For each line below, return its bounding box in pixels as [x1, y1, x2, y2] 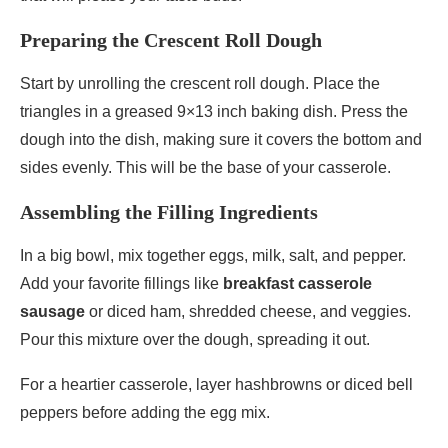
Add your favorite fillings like [20, 275, 223, 293]
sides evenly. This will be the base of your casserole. [20, 159, 391, 177]
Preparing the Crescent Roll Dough [20, 29, 322, 52]
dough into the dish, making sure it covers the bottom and [20, 131, 422, 149]
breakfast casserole [223, 275, 372, 293]
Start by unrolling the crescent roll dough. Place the [20, 75, 380, 93]
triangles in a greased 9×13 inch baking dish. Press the [20, 103, 408, 121]
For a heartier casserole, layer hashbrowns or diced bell [20, 376, 413, 394]
